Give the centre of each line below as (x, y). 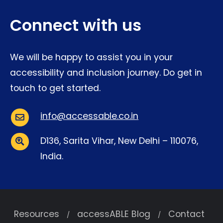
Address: (28, 162)
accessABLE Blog (113, 214)
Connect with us (76, 25)
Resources (36, 214)
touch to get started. (55, 88)
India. (52, 157)
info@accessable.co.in (90, 116)
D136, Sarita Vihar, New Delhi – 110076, (119, 141)
